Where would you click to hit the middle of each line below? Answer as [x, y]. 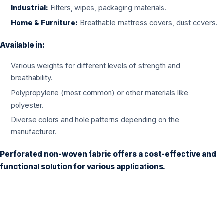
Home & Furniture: [45, 23]
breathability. [32, 78]
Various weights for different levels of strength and [96, 66]
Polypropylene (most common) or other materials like [100, 93]
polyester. [27, 105]
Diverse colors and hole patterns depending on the [95, 120]
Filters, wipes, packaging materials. [108, 8]
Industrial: [30, 8]
